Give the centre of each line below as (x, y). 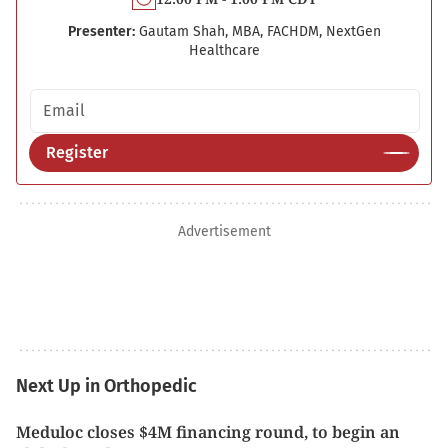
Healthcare (224, 50)
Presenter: (101, 31)
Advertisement (224, 231)
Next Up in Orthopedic (106, 386)
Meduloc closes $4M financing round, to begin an (208, 432)
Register (77, 152)
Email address (80, 98)
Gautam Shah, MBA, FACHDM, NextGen (259, 31)
